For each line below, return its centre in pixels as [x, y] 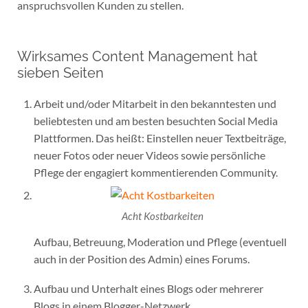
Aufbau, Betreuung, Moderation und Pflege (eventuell [160, 242]
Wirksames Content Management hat [137, 56]
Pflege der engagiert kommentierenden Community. [155, 172]
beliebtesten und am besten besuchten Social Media [155, 120]
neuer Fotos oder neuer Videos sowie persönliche [149, 155]
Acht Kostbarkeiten [162, 216]
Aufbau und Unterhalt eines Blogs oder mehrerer [148, 288]
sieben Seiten [60, 73]
